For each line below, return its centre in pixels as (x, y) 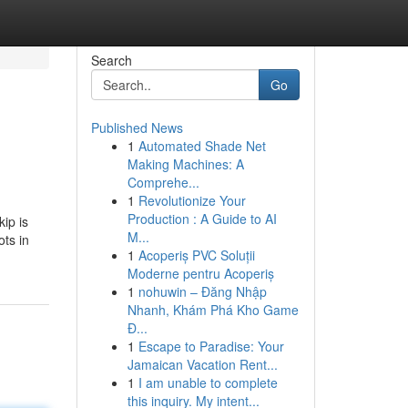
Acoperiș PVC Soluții (196, 255)
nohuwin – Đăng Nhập (202, 291)
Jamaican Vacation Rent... (202, 364)
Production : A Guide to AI (202, 219)
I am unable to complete (208, 382)
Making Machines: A (185, 164)
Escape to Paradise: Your (211, 346)
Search (111, 60)
